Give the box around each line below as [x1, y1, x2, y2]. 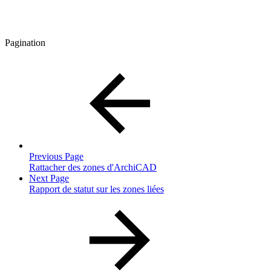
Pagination [5, 37, 45, 48]
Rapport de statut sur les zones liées [29, 183, 164, 194]
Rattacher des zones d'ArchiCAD [29, 162, 157, 172]
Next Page [29, 172, 69, 183]
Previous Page [29, 151, 83, 162]
